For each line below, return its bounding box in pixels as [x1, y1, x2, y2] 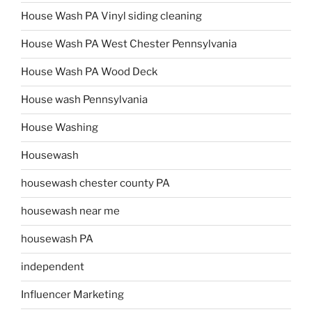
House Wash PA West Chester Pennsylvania [21, 38, 237, 51]
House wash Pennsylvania [21, 93, 148, 107]
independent [21, 260, 84, 274]
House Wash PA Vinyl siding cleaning [21, 10, 202, 23]
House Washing [21, 121, 98, 134]
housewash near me [21, 205, 120, 218]
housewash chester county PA [21, 177, 170, 190]
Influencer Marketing [21, 288, 124, 302]
